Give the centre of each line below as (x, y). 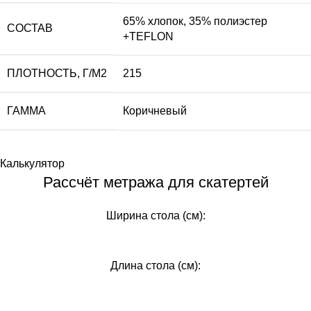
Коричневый (155, 111)
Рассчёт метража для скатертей (155, 182)
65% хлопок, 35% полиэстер (195, 21)
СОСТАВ (30, 28)
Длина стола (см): (155, 266)
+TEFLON (148, 36)
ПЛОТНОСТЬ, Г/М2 (57, 73)
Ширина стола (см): (155, 216)
